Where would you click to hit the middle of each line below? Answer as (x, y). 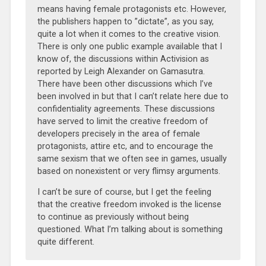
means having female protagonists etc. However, (132, 9)
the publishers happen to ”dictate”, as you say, (125, 21)
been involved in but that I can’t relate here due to (133, 96)
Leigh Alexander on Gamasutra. (144, 71)
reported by (61, 71)
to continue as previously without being (113, 217)
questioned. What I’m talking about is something (130, 230)
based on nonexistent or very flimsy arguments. (129, 171)
